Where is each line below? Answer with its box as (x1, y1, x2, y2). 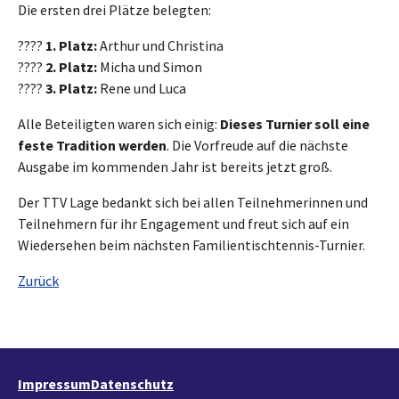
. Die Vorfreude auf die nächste (167, 135, 348, 154)
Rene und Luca (97, 78, 186, 97)
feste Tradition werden (18, 135, 167, 154)
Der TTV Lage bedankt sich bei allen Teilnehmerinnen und (18, 192, 368, 211)
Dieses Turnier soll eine (220, 114, 370, 133)
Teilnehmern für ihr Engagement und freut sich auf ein (18, 214, 349, 232)
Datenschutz (91, 375, 174, 393)
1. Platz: (45, 36, 97, 54)
